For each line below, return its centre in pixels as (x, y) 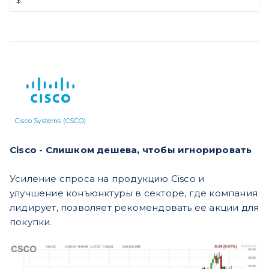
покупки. (31, 222)
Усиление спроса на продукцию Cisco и (107, 178)
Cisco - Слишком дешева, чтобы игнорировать (131, 150)
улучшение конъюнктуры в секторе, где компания (134, 193)
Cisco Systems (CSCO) (50, 120)
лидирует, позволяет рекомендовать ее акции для (134, 207)
